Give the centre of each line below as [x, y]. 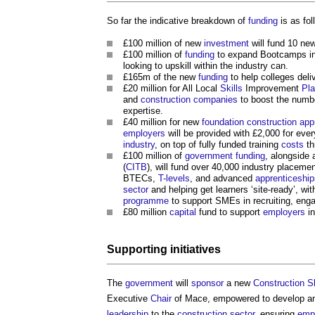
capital [183, 212]
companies [216, 99]
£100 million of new [163, 43]
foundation [223, 122]
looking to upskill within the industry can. [206, 65]
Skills [231, 88]
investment [226, 43]
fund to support [230, 212]
